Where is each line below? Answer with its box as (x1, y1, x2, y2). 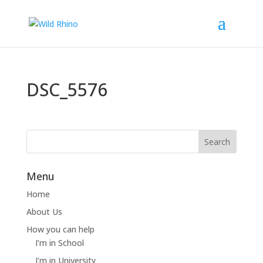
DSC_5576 (26, 77, 107, 102)
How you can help (26, 224, 95, 235)
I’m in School (35, 237, 84, 248)
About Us (26, 206, 62, 217)
